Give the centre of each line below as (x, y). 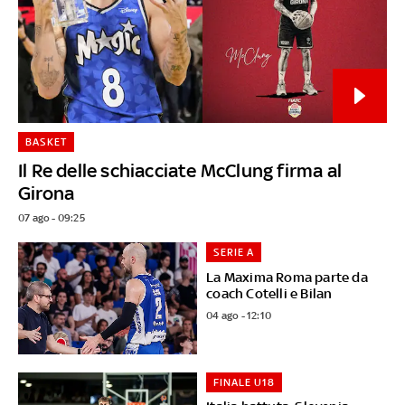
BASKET (46, 141)
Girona (47, 193)
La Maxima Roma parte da (287, 277)
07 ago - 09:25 (52, 217)
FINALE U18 (245, 382)
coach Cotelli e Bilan (269, 293)
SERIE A (234, 252)
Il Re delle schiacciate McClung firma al (180, 170)
